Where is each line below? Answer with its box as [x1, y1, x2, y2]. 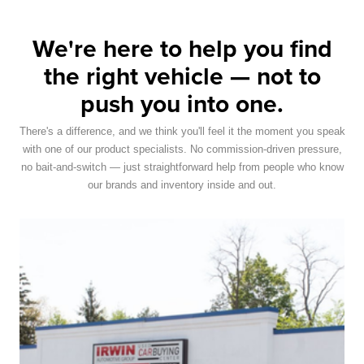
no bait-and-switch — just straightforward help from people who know [20, 160, 344, 173]
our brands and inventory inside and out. [88, 178, 276, 191]
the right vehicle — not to [43, 58, 321, 93]
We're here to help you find [32, 30, 332, 66]
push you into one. [80, 85, 284, 121]
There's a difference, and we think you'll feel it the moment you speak [19, 124, 345, 137]
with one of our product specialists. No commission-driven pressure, [22, 142, 342, 155]
